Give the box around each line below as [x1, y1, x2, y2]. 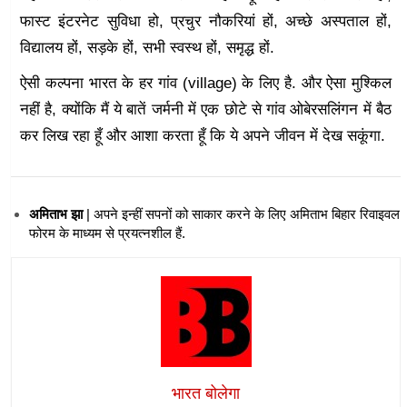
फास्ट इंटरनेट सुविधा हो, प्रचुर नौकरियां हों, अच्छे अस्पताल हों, [20, 13, 392, 29]
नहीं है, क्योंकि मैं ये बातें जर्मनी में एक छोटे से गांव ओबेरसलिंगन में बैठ [20, 101, 392, 117]
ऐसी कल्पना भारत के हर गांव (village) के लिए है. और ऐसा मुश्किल [20, 74, 392, 91]
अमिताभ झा [29, 206, 86, 222]
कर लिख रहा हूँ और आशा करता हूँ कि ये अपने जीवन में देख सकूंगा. [20, 127, 385, 144]
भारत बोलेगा [172, 384, 240, 402]
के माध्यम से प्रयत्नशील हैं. [55, 225, 185, 241]
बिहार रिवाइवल [332, 206, 400, 222]
